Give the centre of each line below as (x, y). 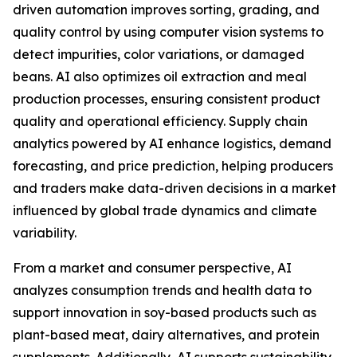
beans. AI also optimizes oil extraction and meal (160, 76)
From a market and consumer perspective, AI (152, 267)
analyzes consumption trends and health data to (162, 290)
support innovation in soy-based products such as (165, 312)
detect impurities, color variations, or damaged (159, 54)
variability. (45, 232)
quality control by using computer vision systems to (168, 31)
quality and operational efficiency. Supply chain (160, 121)
